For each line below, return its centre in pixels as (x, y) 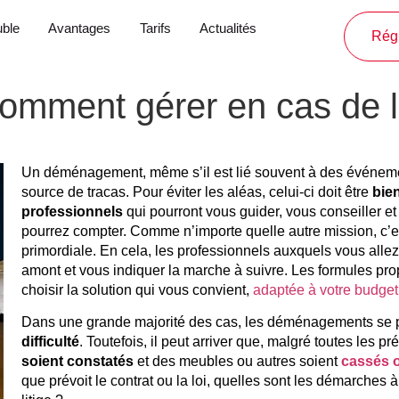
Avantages (80, 28)
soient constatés (77, 362)
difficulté (50, 342)
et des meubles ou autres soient (237, 362)
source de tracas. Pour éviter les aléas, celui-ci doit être (197, 191)
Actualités (228, 28)
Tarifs (155, 28)
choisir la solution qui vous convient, (137, 289)
